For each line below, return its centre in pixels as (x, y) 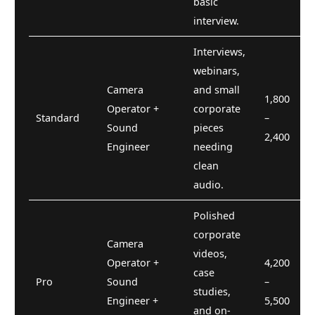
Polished (214, 215)
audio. (208, 184)
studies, (212, 291)
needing (213, 146)
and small (217, 89)
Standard (58, 117)
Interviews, (219, 51)
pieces (208, 127)
